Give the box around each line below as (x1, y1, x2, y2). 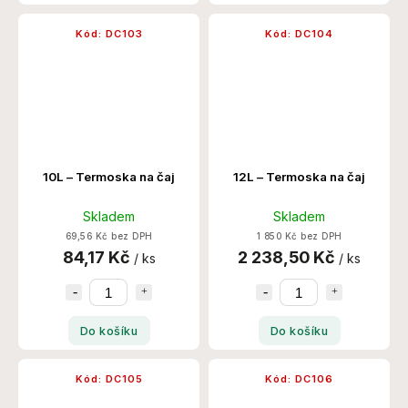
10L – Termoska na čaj (43, 169, 175, 185)
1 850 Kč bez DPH (256, 231, 342, 242)
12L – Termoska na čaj (233, 169, 365, 185)
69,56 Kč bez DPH (65, 231, 153, 242)
